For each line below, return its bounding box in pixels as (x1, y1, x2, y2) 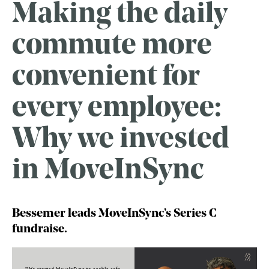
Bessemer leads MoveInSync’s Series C (12, 208, 217, 220)
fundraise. (12, 223, 67, 236)
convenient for (12, 63, 200, 92)
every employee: (12, 94, 222, 124)
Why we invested (12, 125, 229, 155)
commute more (12, 32, 212, 61)
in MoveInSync (12, 157, 204, 186)
